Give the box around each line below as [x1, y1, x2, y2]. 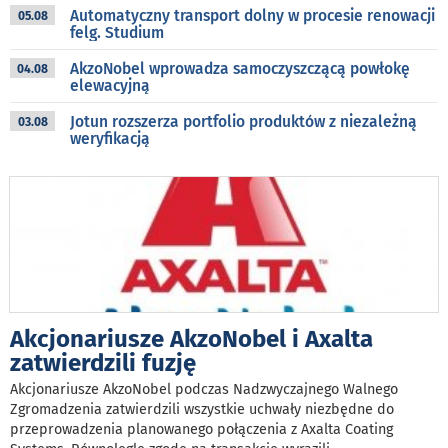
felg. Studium [70, 23, 164, 43]
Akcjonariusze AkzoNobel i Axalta [10, 325, 373, 354]
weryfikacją [70, 129, 150, 149]
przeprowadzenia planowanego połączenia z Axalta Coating [10, 421, 393, 439]
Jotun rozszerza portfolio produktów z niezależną [70, 112, 417, 132]
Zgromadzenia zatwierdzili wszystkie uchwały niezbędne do [10, 401, 394, 419]
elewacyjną [70, 76, 150, 96]
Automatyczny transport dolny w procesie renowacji [70, 6, 435, 26]
